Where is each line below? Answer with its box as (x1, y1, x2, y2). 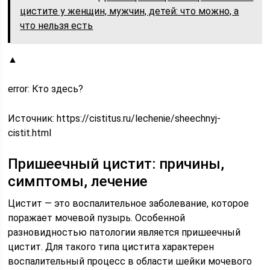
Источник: (8, 112, 57, 124)
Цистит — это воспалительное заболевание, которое (8, 197, 250, 209)
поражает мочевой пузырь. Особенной (8, 212, 186, 224)
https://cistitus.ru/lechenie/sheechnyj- (57, 112, 221, 124)
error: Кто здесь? (8, 83, 84, 95)
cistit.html (8, 127, 52, 139)
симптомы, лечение (8, 172, 148, 190)
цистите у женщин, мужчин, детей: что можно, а (20, 5, 239, 17)
